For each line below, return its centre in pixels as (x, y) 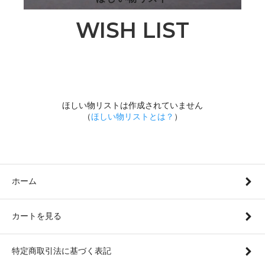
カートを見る (37, 216)
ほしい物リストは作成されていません (132, 105)
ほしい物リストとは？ (132, 116)
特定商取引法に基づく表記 (62, 251)
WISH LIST (132, 30)
